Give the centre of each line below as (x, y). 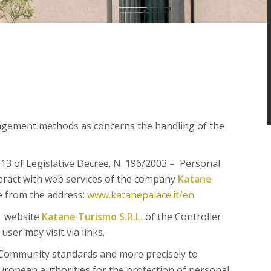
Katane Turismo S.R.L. (92, 217)
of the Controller (182, 217)
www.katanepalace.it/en (140, 195)
